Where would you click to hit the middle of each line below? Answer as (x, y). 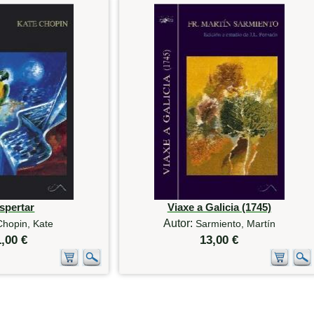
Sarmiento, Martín (235, 224)
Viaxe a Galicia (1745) (219, 207)
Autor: (179, 224)
